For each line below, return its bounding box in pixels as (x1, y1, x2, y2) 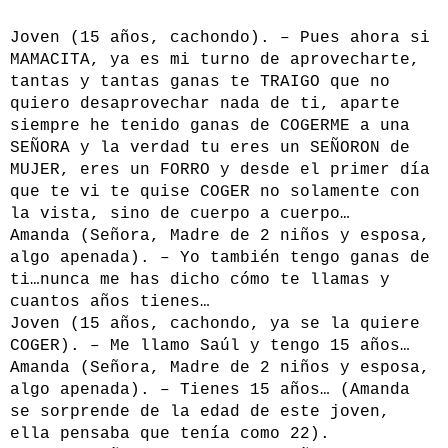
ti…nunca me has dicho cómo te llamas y (10, 271, 390, 290)
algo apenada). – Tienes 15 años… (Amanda (10, 381, 410, 400)
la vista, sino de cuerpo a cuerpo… (10, 205, 350, 224)
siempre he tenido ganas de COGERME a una (10, 117, 410, 136)
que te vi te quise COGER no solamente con (10, 183, 420, 202)
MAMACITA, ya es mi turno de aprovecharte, (10, 51, 420, 70)
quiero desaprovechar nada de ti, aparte (10, 95, 400, 114)
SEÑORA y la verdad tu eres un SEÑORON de (10, 139, 410, 158)
